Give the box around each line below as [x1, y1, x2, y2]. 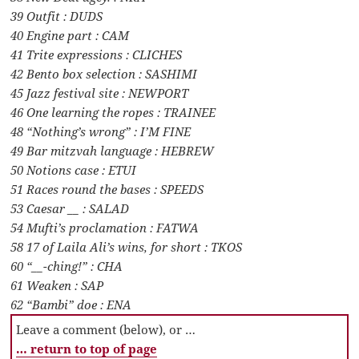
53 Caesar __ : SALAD [10, 200, 130, 216]
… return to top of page [16, 340, 158, 357]
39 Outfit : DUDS [10, 7, 103, 24]
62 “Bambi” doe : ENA [10, 296, 132, 313]
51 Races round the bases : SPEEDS [10, 180, 204, 197]
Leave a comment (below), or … [16, 321, 196, 337]
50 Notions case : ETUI [10, 161, 137, 178]
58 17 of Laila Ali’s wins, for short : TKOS [10, 238, 243, 255]
